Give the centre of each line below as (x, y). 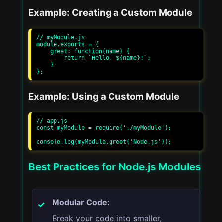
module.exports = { (67, 44)
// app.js (52, 121)
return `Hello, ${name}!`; (50, 58)
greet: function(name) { (43, 51)
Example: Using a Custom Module (104, 96)
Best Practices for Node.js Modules (114, 166)
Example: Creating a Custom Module (110, 12)
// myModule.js (60, 37)
